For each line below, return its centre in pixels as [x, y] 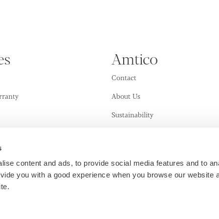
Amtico [135, 58]
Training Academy [140, 133]
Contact [124, 77]
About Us [126, 96]
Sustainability [132, 114]
